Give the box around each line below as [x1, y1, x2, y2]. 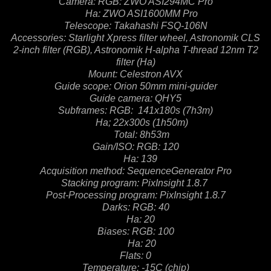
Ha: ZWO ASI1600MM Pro [76, 8, 198, 19]
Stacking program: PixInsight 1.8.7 [61, 177, 210, 188]
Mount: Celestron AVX [88, 68, 183, 79]
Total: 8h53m [106, 129, 169, 140]
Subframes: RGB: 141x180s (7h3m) [58, 105, 213, 116]
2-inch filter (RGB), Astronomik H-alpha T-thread [13, 44, 220, 55]
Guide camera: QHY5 [90, 93, 181, 103]
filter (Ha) [116, 56, 155, 67]
